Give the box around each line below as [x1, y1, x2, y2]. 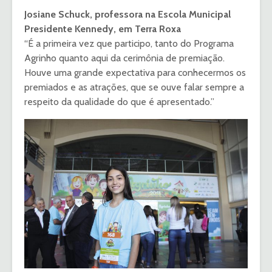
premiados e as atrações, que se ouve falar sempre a [24, 81, 244, 93]
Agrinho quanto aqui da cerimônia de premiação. [24, 52, 225, 64]
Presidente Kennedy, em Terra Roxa [24, 23, 181, 35]
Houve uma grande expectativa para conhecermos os [24, 67, 246, 79]
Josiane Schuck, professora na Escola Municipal [24, 8, 231, 21]
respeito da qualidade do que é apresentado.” [24, 96, 214, 108]
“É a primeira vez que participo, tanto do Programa [24, 38, 234, 50]
